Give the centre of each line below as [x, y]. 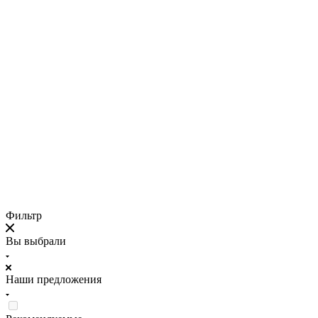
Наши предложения [54, 279]
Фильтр [24, 215]
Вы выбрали [36, 241]
